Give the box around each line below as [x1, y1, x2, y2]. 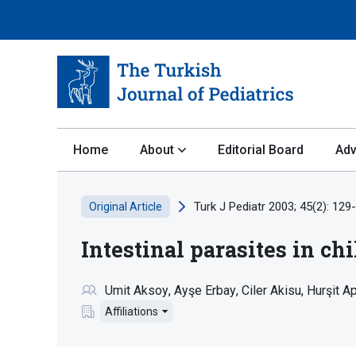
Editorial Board [218, 141, 304, 157]
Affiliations [105, 304, 158, 318]
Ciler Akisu [242, 282, 301, 298]
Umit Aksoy [105, 282, 168, 298]
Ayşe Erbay [174, 282, 236, 298]
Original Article [89, 199, 162, 213]
